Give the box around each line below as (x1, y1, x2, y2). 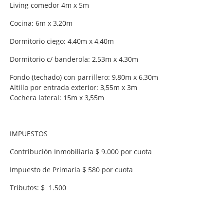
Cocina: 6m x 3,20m (10, 18, 74, 28)
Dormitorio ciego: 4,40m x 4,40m (10, 36, 116, 46)
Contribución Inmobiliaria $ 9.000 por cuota (10, 146, 156, 156)
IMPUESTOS (10, 128, 52, 138)
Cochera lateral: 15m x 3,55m (10, 92, 106, 102)
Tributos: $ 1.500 (10, 182, 68, 192)
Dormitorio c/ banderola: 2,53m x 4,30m (10, 54, 140, 64)
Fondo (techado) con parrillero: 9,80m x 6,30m (10, 72, 160, 82)
